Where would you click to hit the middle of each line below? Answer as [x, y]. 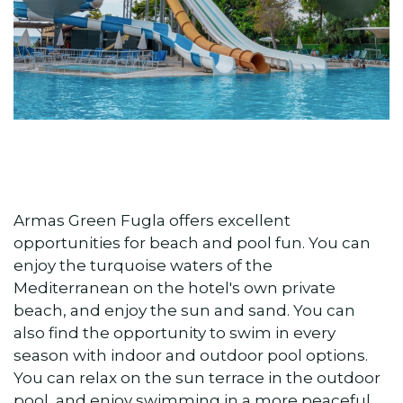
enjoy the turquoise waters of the [143, 265]
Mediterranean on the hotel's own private [175, 288]
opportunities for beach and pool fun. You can [192, 243]
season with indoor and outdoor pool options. [191, 355]
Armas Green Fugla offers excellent [152, 220]
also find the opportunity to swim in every [175, 333]
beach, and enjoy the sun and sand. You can [184, 310]
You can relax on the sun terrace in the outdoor [197, 378]
